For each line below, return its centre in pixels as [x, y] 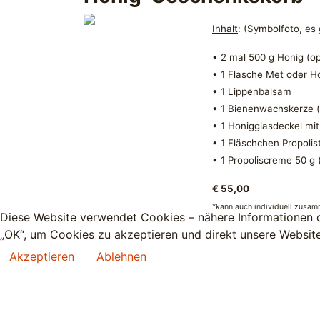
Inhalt [225, 29]
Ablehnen [121, 256]
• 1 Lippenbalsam [252, 91]
